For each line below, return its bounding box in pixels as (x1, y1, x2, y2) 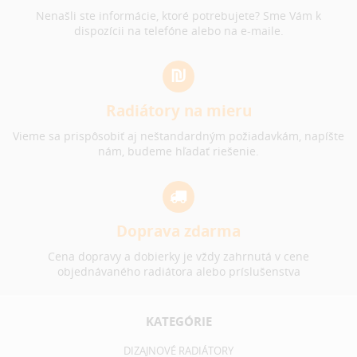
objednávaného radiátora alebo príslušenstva (57, 263, 300, 279)
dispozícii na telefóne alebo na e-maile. (73, 22, 284, 38)
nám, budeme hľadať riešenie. (98, 143, 259, 159)
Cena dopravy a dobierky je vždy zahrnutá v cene (48, 248, 309, 264)
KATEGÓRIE (145, 312, 212, 329)
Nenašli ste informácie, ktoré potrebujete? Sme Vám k (36, 7, 321, 23)
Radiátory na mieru (105, 100, 252, 121)
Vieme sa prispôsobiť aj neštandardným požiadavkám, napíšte (13, 127, 344, 143)
